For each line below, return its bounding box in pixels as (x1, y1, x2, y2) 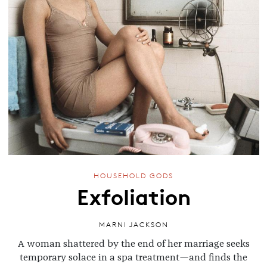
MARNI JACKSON (98, 219, 169, 229)
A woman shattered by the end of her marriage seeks (17, 238, 250, 249)
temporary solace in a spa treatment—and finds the (20, 252, 247, 262)
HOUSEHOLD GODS (94, 171, 173, 181)
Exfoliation (76, 180, 191, 212)
